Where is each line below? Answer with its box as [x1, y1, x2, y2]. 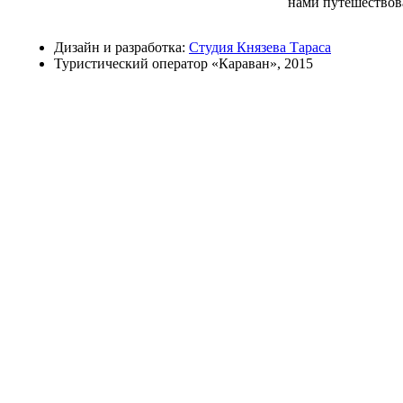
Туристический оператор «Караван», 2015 [54, 56, 313, 72]
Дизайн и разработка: [54, 40, 189, 56]
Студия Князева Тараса [189, 40, 331, 56]
